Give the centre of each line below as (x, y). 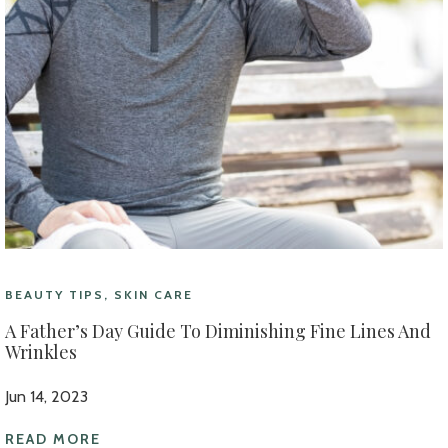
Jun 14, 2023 (46, 396)
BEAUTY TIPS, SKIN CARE (99, 294)
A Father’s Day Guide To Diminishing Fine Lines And (218, 331)
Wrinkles (41, 352)
